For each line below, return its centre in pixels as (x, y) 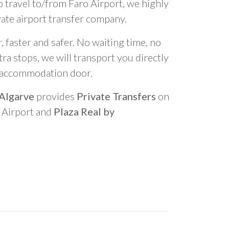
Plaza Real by (84, 111)
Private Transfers (116, 96)
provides (55, 96)
